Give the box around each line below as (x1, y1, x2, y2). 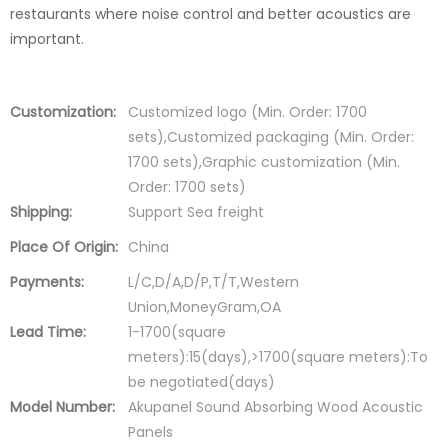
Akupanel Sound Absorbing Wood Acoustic (128, 396, 423, 417)
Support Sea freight (128, 201, 264, 222)
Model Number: (10, 396, 115, 417)
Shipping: (10, 201, 72, 222)
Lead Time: (10, 321, 86, 342)
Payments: (10, 271, 84, 292)
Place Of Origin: (10, 236, 118, 257)
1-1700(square (128, 321, 226, 342)
